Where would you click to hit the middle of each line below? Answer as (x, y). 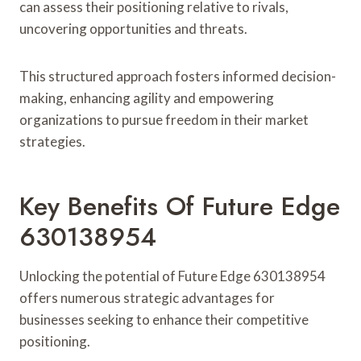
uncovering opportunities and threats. (133, 28)
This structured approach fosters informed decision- (178, 76)
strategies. (52, 141)
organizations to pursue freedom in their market (164, 119)
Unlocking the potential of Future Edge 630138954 (172, 276)
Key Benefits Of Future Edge (180, 206)
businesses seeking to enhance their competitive (164, 319)
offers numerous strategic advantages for (147, 297)
